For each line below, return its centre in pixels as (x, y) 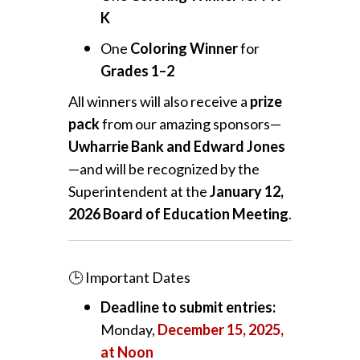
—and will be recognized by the (164, 168)
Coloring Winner (184, 48)
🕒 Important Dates (129, 277)
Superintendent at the (139, 191)
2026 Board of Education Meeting (178, 213)
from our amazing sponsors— (190, 123)
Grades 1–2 (137, 70)
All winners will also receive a (159, 101)
